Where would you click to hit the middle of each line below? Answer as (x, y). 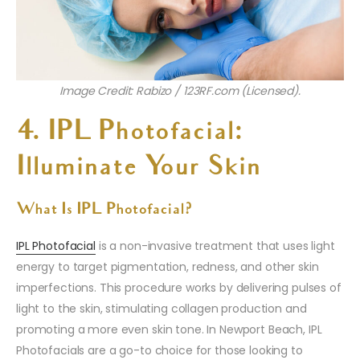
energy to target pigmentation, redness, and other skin (168, 267)
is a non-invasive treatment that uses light (215, 246)
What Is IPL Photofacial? (104, 211)
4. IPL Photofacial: (129, 134)
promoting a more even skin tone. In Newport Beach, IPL (169, 330)
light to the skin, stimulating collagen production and (162, 309)
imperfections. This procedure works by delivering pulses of (179, 288)
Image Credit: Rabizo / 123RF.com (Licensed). (180, 91)
